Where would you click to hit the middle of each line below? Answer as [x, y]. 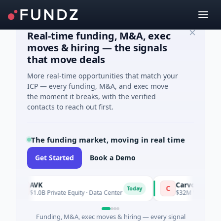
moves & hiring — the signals [97, 48]
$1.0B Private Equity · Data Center [58, 192]
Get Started [55, 158]
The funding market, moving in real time [108, 140]
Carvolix [172, 185]
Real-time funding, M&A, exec [99, 36]
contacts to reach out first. [70, 107]
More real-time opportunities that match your [103, 76]
